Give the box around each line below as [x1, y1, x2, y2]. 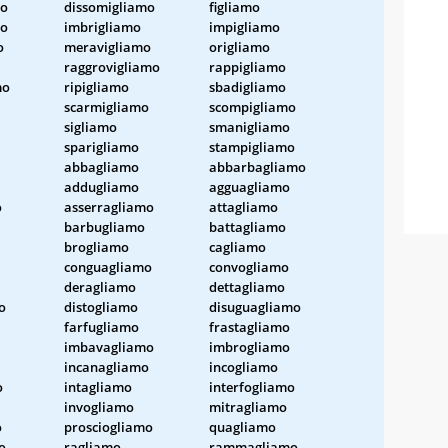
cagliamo [209, 237, 266, 256]
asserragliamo [64, 197, 154, 216]
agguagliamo [209, 177, 290, 196]
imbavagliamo [64, 337, 154, 356]
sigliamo [64, 117, 117, 136]
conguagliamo [64, 257, 152, 276]
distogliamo [64, 297, 138, 316]
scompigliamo [209, 97, 296, 116]
